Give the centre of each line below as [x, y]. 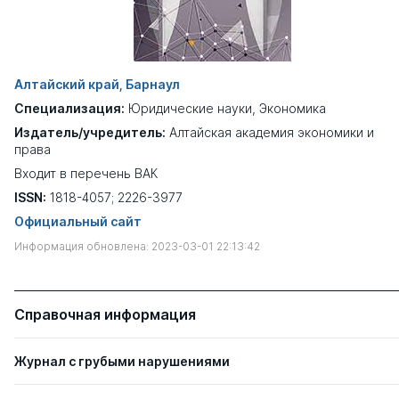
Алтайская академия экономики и [272, 132]
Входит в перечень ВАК [86, 173]
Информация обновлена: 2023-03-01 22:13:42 [137, 246]
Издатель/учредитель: [90, 132]
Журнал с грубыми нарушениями [122, 361]
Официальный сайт [78, 221]
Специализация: [69, 108]
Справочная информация [105, 314]
